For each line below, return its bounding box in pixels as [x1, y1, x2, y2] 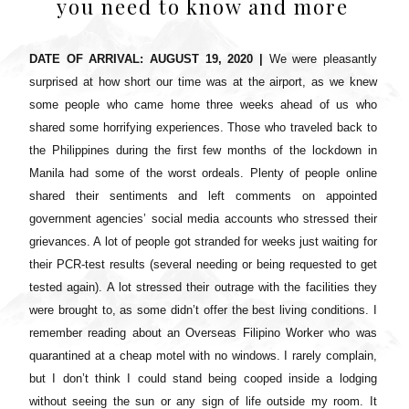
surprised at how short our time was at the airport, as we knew [29, 74, 377, 89]
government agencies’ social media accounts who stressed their [29, 211, 377, 225]
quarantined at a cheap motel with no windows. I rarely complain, [29, 348, 377, 362]
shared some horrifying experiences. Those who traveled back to [29, 120, 377, 134]
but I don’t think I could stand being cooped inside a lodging [29, 371, 377, 385]
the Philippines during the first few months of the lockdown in [29, 142, 377, 157]
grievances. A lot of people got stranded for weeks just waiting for [29, 234, 377, 248]
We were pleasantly [262, 51, 377, 66]
